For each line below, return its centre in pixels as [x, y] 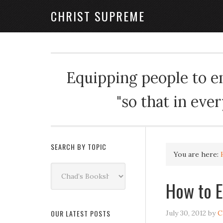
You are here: [197, 154]
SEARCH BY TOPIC [79, 147]
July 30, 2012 [186, 213]
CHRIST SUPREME [98, 16]
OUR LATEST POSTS [81, 213]
